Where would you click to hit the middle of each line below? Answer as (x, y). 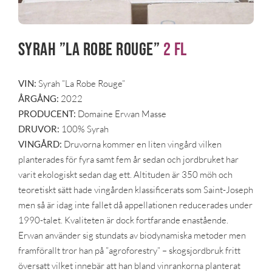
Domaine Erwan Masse (121, 114)
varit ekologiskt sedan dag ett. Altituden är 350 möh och (125, 174)
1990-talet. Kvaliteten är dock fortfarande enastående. (123, 220)
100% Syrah (84, 129)
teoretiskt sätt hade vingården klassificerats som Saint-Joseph (135, 189)
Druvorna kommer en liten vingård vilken (141, 144)
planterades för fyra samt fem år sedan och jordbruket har (128, 159)
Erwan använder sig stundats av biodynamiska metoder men (132, 235)
